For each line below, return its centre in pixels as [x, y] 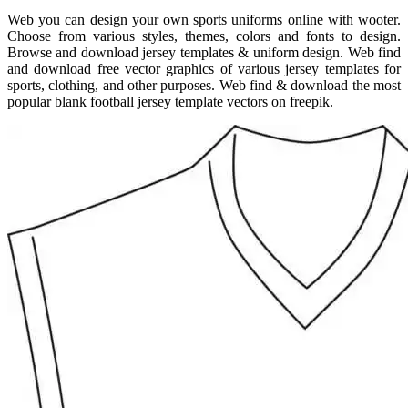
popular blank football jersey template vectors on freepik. [170, 101]
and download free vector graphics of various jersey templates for [204, 68]
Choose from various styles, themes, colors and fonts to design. [204, 36]
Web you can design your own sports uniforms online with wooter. [204, 19]
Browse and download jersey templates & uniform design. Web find [204, 52]
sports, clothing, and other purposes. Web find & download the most [204, 85]
